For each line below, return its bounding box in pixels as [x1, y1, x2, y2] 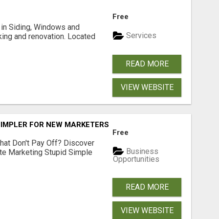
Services [124, 31, 157, 41]
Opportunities [113, 154, 160, 164]
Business [124, 146, 159, 156]
